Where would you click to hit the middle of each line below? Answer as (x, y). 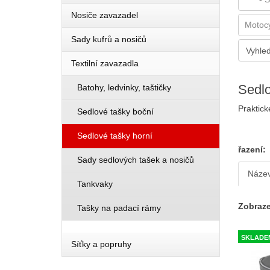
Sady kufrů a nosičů (109, 39)
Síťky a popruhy (101, 244)
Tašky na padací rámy (119, 208)
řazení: (252, 149)
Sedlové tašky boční (115, 111)
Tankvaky (95, 184)
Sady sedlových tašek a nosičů (136, 160)
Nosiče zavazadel (105, 15)
